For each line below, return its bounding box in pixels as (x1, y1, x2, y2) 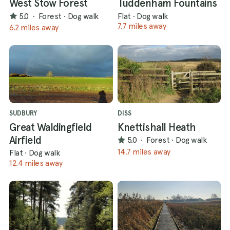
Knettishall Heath (117, 121, 196, 133)
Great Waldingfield (9, 121, 92, 133)
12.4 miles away (9, 158, 63, 168)
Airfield (9, 133, 42, 146)
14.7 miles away (117, 146, 170, 157)
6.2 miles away (9, 23, 59, 33)
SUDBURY (9, 109, 37, 117)
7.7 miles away (117, 21, 166, 31)
